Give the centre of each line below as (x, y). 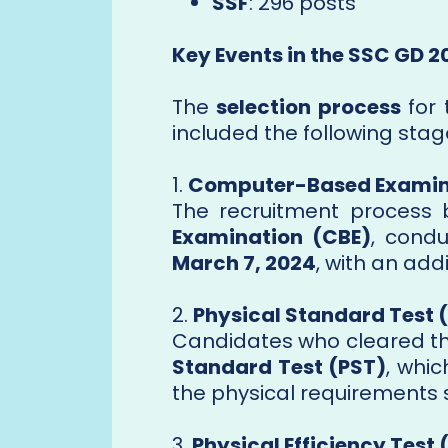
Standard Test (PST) (279, 367)
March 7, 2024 (244, 263)
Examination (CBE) (272, 237)
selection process (308, 107)
